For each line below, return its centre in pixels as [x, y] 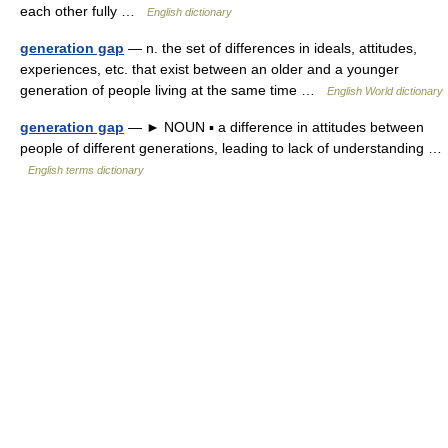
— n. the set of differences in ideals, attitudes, [270, 48]
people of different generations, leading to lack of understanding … [231, 148]
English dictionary [189, 12]
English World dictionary [385, 91]
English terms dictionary [86, 170]
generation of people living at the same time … [173, 90]
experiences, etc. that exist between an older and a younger [209, 69]
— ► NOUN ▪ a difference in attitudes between [274, 127]
